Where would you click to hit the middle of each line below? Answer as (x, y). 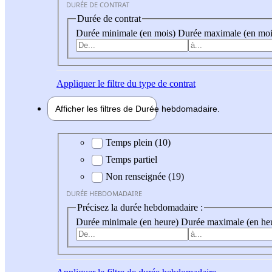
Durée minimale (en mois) (127, 33)
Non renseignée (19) (145, 177)
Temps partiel (131, 160)
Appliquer (76, 83)
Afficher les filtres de (95, 108)
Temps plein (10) (138, 143)
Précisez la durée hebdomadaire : (140, 208)
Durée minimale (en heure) (128, 222)
